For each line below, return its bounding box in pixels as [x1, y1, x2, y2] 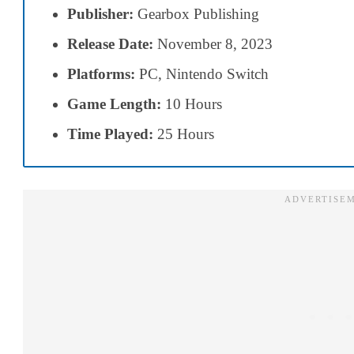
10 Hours [161, 95, 222, 112]
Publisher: [67, 5, 134, 22]
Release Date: [67, 35, 157, 52]
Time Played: [67, 125, 153, 142]
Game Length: [67, 95, 161, 112]
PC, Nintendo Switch [135, 65, 269, 82]
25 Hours [153, 125, 214, 142]
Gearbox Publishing [134, 5, 259, 22]
